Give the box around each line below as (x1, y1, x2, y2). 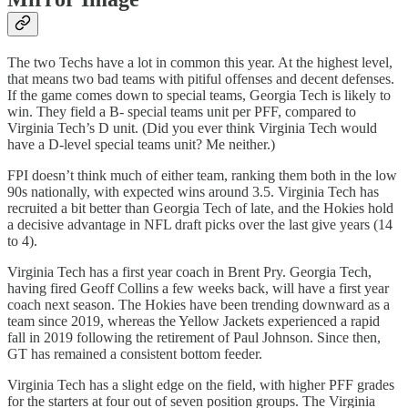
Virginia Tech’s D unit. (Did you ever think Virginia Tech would (7, 120, 377, 137)
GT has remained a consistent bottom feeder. (7, 346, 262, 362)
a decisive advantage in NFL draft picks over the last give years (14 (7, 217, 393, 233)
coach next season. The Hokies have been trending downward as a (7, 297, 390, 313)
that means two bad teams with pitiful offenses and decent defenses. (7, 71, 394, 87)
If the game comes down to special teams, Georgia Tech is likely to (7, 87, 391, 104)
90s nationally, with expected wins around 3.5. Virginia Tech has (7, 184, 379, 200)
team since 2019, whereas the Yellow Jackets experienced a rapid (7, 313, 380, 330)
